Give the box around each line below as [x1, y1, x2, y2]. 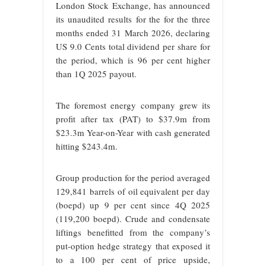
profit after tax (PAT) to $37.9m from [56, 113, 210, 125]
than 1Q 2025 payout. [56, 68, 137, 80]
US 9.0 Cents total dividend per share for [56, 40, 210, 53]
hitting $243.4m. [56, 140, 118, 153]
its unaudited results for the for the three [56, 13, 210, 26]
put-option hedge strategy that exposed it [56, 240, 210, 252]
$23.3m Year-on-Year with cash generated [56, 126, 210, 139]
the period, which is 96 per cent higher [56, 54, 210, 66]
